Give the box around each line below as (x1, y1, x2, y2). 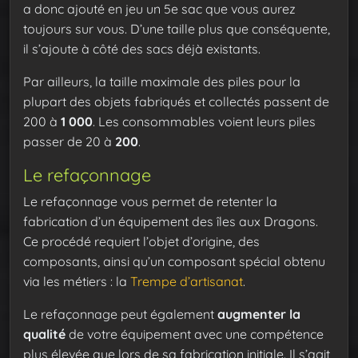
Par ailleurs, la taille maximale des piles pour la (23, 74, 300, 90)
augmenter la (217, 306, 300, 323)
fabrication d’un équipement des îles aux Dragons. (23, 213, 318, 230)
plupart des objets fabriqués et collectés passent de (23, 93, 329, 110)
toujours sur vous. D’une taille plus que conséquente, (23, 21, 330, 38)
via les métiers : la (23, 273, 130, 290)
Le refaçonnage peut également (23, 306, 217, 323)
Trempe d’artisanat (130, 273, 243, 290)
